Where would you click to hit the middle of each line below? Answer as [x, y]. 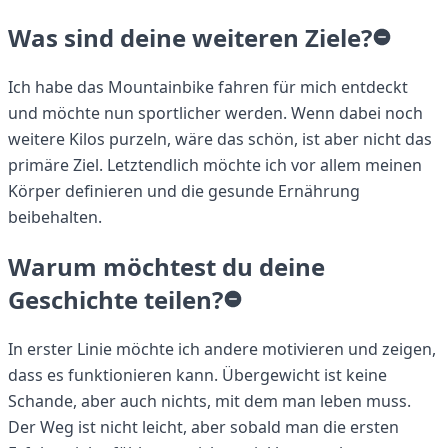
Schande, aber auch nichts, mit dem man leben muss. [209, 400]
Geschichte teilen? [115, 299]
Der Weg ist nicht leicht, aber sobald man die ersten [203, 426]
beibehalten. [55, 217]
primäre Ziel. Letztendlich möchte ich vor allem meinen [215, 165]
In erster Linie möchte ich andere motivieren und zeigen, [222, 348]
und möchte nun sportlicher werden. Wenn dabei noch [215, 113]
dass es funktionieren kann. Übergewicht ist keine [197, 374]
